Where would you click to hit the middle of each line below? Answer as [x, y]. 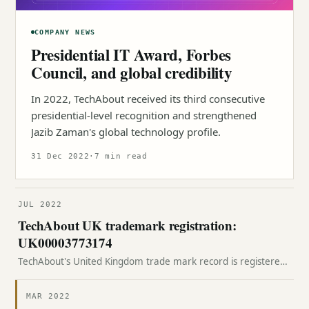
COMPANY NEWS [65, 32]
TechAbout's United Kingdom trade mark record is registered [152, 261]
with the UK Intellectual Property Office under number [138, 275]
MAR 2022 [48, 296]
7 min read [121, 156]
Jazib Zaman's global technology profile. [126, 132]
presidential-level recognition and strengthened [144, 115]
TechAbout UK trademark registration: [127, 225]
